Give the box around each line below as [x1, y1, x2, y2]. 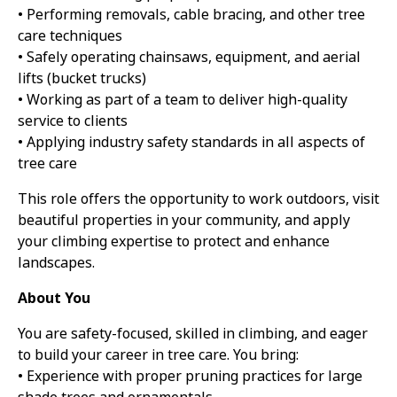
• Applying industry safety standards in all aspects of [18, 132, 365, 153]
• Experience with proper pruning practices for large [18, 366, 362, 387]
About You [18, 288, 90, 309]
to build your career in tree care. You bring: [18, 345, 299, 366]
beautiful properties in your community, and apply [18, 210, 350, 231]
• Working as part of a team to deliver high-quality [18, 90, 347, 111]
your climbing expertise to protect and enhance [18, 231, 330, 253]
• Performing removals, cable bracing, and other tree [18, 4, 365, 26]
